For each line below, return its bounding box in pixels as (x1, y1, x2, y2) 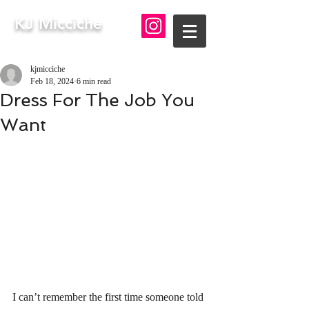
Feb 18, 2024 (30, 77, 74, 86)
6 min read (77, 77, 111, 86)
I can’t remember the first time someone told (12, 290, 206, 303)
